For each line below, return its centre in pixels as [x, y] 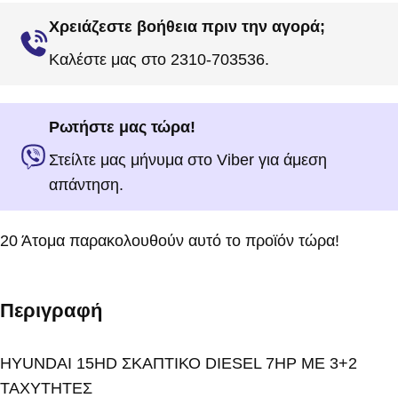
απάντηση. [86, 184]
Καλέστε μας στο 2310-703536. [159, 59]
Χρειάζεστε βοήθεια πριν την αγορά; [187, 26]
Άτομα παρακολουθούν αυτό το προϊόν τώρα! [180, 240]
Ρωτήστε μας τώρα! [122, 127]
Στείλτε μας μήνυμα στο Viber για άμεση [188, 159]
